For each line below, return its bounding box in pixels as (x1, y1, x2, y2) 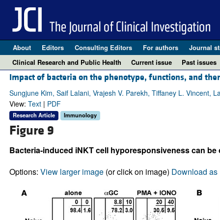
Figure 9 (9, 122, 54, 139)
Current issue (131, 57, 172, 67)
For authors (142, 43, 178, 52)
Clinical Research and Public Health (12, 57, 121, 67)
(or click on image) (103, 165, 171, 177)
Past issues (182, 57, 217, 67)
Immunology (63, 111, 97, 119)
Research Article (12, 111, 55, 119)
